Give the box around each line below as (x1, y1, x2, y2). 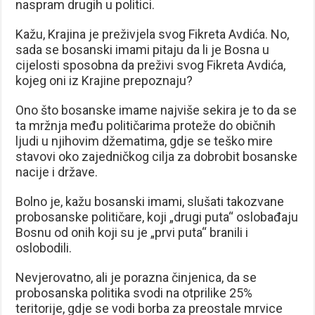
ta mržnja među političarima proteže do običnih (15, 117, 276, 133)
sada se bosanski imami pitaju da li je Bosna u (15, 41, 270, 57)
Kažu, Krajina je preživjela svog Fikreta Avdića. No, (15, 26, 290, 41)
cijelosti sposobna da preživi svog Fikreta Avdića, (15, 57, 286, 72)
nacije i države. (15, 164, 98, 179)
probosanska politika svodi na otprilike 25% (15, 285, 253, 300)
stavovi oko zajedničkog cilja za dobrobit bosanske (15, 148, 298, 164)
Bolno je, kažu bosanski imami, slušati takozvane (15, 193, 285, 209)
